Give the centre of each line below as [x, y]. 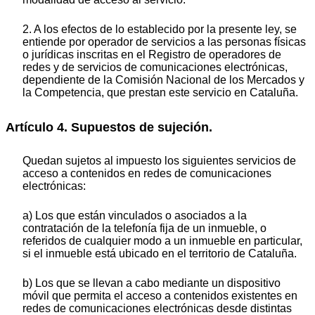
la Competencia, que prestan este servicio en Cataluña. [160, 93]
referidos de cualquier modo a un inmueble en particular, [162, 240]
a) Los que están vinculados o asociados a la [135, 215]
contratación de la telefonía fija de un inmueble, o [144, 228]
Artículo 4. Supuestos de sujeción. [109, 128]
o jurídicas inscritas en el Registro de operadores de [152, 55]
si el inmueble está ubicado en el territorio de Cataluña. [160, 253]
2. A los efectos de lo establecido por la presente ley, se [160, 30]
